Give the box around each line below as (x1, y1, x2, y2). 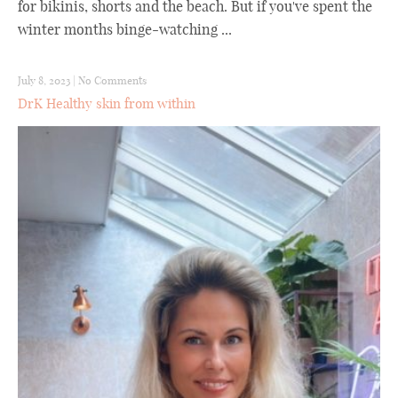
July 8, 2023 (18, 73, 70, 87)
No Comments (78, 73, 147, 87)
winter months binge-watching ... (18, 20, 232, 38)
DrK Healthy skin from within (18, 94, 195, 112)
